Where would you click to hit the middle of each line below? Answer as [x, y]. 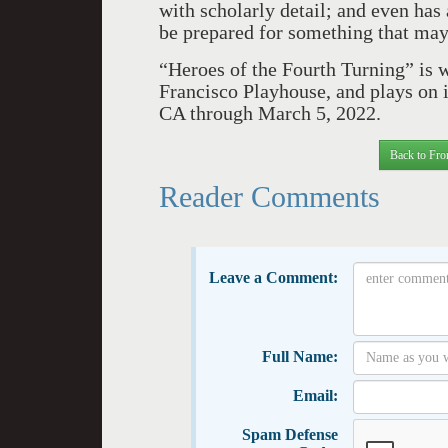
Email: [315, 395]
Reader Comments [269, 196]
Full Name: [299, 356]
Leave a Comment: [273, 277]
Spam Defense [289, 434]
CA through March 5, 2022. [270, 113]
